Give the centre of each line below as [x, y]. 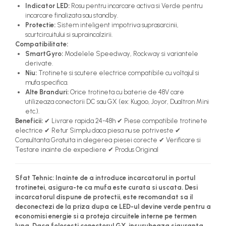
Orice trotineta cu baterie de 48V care [126, 92]
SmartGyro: [44, 54]
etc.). [32, 111]
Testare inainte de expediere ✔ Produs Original [87, 150]
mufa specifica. [47, 82]
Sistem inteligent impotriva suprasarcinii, [117, 25]
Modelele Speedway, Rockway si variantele [131, 54]
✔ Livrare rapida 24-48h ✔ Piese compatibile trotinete [125, 121]
